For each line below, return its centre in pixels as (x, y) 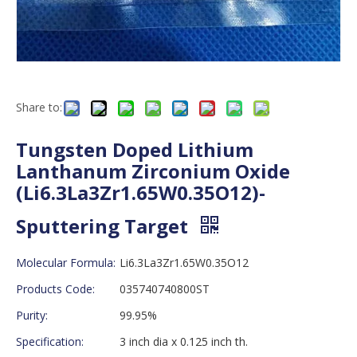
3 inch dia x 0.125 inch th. (184, 341)
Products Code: (55, 288)
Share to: (39, 107)
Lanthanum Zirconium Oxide (153, 171)
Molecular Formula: (66, 262)
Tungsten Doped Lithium (135, 149)
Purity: (32, 315)
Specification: (50, 341)
